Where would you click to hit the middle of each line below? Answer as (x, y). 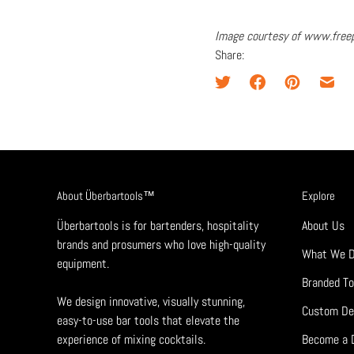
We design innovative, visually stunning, (151, 302)
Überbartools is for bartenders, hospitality (158, 226)
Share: (230, 55)
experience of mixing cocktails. (131, 340)
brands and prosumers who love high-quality (161, 245)
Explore (318, 196)
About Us (323, 226)
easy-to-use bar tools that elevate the (148, 321)
